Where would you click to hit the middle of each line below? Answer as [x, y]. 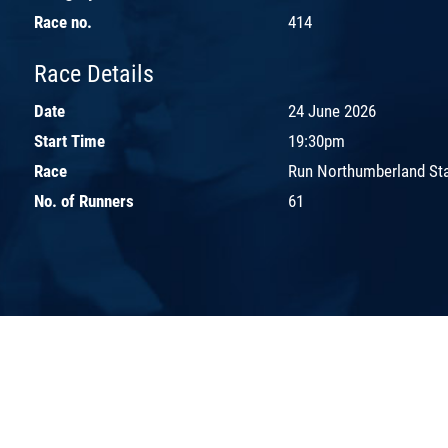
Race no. [63, 21]
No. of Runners [84, 200]
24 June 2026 [332, 110]
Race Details [94, 73]
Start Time [69, 140]
